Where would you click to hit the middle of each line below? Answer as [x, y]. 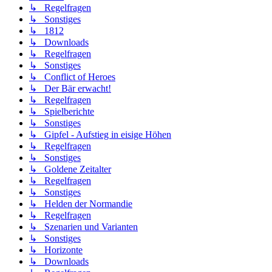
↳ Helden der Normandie [81, 204]
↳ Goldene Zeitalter [70, 169]
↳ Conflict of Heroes [72, 77]
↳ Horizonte [56, 250]
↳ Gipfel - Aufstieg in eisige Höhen [100, 135]
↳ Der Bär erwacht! [70, 89]
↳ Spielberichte [62, 112]
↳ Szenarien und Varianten [83, 227]
